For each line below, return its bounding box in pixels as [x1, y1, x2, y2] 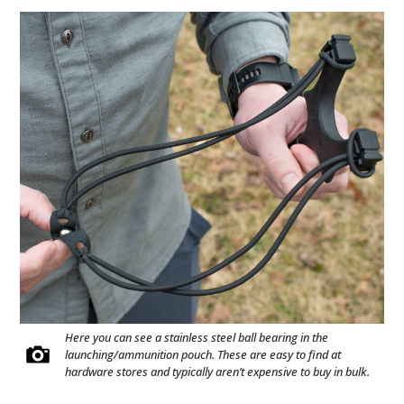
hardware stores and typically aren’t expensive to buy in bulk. [65, 363, 371, 380]
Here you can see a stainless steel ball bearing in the [65, 328, 329, 345]
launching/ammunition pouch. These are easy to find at [65, 345, 342, 363]
